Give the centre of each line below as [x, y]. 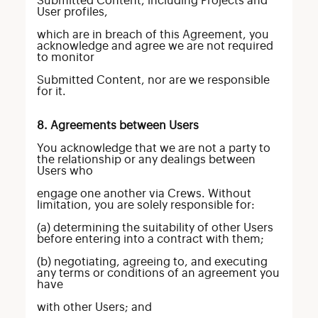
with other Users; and [94, 307]
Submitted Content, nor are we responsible [153, 80]
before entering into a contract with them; [150, 239]
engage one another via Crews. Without [144, 194]
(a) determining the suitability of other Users [155, 228]
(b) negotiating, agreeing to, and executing [152, 262]
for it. [51, 92]
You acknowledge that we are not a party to [153, 148]
